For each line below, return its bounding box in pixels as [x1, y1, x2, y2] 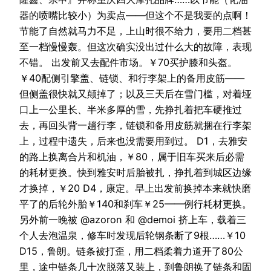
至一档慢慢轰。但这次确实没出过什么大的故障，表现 [19, 41, 252, 53]
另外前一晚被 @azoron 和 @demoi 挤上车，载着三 [19, 214, 246, 226]
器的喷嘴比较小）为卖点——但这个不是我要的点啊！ [19, 9, 252, 22]
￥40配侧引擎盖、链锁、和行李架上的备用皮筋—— [19, 72, 244, 85]
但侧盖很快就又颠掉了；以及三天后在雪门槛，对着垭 [19, 88, 252, 100]
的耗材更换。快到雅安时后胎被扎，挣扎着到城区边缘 [19, 166, 252, 179]
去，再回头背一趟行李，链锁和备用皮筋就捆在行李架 [19, 119, 252, 132]
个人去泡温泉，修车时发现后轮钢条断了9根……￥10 [19, 229, 246, 242]
